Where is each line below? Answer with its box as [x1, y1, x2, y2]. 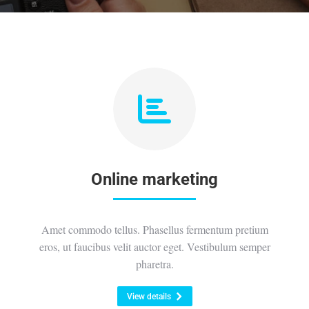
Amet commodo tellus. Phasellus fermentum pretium [41, 222, 268, 237]
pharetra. [135, 257, 174, 271]
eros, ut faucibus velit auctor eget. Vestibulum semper [39, 239, 270, 254]
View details [126, 292, 171, 301]
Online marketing [91, 170, 218, 189]
